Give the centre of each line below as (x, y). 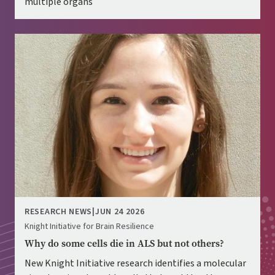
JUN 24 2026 (120, 212)
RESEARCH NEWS (59, 212)
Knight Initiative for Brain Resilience (89, 227)
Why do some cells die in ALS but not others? (124, 244)
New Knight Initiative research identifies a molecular (135, 264)
